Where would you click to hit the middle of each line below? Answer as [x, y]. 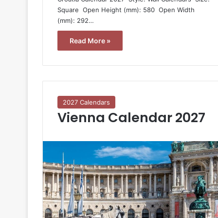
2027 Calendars [86, 102]
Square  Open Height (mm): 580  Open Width [126, 9]
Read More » [90, 40]
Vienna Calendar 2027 [131, 117]
